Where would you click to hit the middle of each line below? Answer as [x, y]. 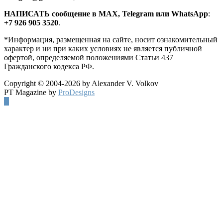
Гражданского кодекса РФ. [49, 66]
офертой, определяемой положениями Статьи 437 [89, 57]
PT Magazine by [31, 92]
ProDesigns [76, 92]
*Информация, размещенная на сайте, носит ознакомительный [111, 39]
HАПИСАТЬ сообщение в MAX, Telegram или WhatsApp [106, 13]
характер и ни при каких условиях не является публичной [103, 48]
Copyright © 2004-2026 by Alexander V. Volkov [81, 83]
